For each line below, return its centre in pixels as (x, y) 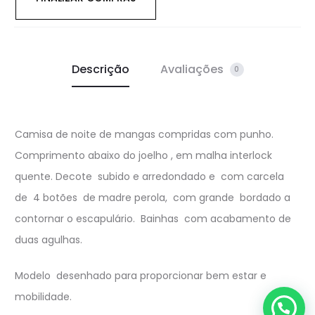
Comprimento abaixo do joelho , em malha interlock (143, 155)
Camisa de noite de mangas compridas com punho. (144, 134)
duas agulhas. (49, 239)
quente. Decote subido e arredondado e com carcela (149, 176)
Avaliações (193, 69)
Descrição (100, 69)
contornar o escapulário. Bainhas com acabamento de (153, 218)
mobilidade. (43, 296)
